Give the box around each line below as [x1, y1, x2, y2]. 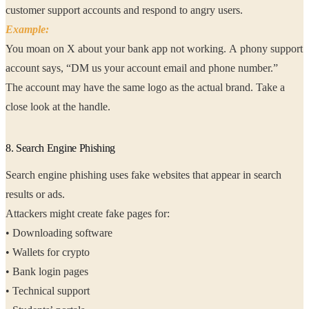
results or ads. [6, 188, 68, 201]
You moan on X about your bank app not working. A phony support [6, 43, 303, 55]
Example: [6, 23, 49, 36]
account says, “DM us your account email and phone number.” [66, 62, 281, 74]
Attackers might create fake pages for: [6, 208, 172, 220]
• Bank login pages [6, 266, 91, 278]
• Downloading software [6, 227, 115, 239]
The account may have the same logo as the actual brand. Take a [6, 81, 285, 94]
